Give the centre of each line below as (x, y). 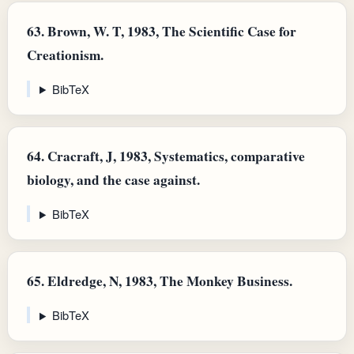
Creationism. (65, 55)
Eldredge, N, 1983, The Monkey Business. (168, 281)
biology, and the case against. (113, 179)
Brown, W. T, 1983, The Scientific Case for (170, 31)
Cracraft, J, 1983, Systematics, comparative (175, 156)
